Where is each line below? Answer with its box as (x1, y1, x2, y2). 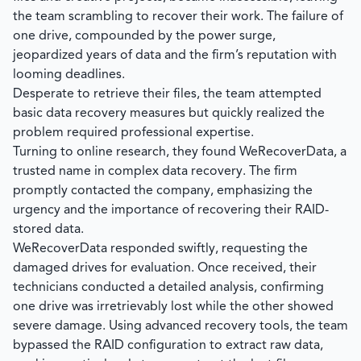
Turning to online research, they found (13, 146, 239, 159)
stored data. (13, 223, 84, 236)
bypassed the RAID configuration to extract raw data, (13, 339, 323, 352)
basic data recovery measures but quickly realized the (13, 107, 325, 120)
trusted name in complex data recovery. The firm (13, 165, 297, 178)
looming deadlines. (13, 68, 125, 81)
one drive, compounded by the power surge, (13, 30, 276, 43)
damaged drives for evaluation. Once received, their (13, 262, 317, 275)
